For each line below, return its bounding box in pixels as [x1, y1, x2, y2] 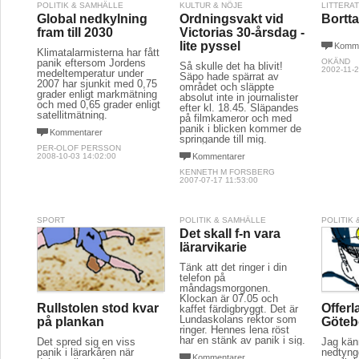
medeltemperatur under [37, 67, 143, 79]
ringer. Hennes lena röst [179, 324, 289, 336]
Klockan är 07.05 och [179, 292, 278, 305]
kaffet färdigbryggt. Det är [179, 303, 298, 315]
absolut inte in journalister [179, 91, 298, 103]
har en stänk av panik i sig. [179, 334, 305, 346]
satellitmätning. [37, 109, 107, 121]
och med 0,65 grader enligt [37, 99, 160, 111]
